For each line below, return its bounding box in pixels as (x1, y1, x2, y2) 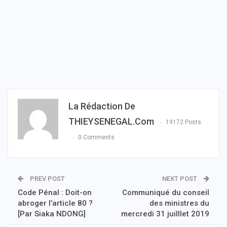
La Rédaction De (68, 101, 135, 112)
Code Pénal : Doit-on (18, 188, 92, 198)
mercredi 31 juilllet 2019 (121, 209, 209, 219)
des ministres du (149, 199, 209, 208)
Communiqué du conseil (122, 188, 209, 198)
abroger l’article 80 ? (18, 199, 93, 208)
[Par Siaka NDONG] (18, 209, 86, 219)
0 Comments (78, 134, 115, 141)
